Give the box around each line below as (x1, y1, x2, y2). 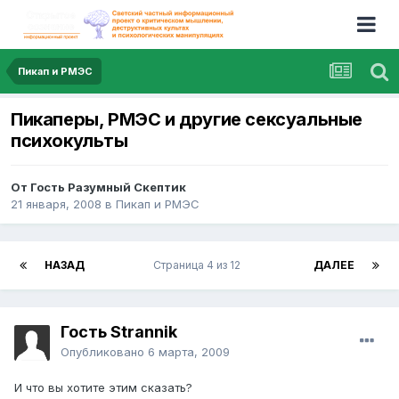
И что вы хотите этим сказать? (14, 380, 192, 395)
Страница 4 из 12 (152, 258, 246, 273)
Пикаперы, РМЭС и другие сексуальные (11, 109, 363, 131)
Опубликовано (61, 345, 148, 360)
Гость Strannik (61, 322, 177, 342)
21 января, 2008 (11, 197, 102, 212)
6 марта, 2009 (148, 345, 230, 360)
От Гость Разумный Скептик (11, 180, 186, 195)
